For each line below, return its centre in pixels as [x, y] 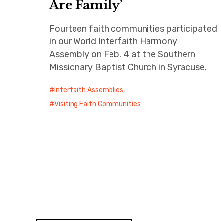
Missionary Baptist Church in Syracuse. [128, 67]
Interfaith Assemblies [89, 90]
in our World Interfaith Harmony [113, 41]
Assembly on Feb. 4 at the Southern [122, 54]
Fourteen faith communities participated [133, 28]
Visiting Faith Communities [97, 104]
